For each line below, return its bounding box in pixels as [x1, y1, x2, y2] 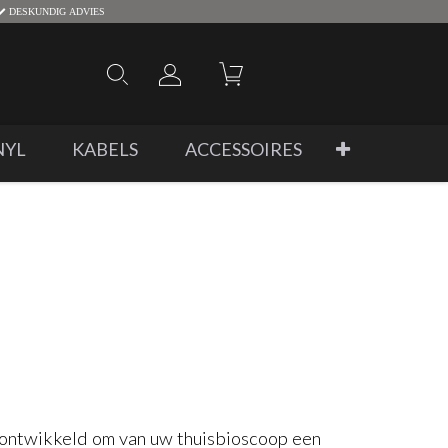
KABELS [72, 138, 139, 160]
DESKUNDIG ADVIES [5, 6, 105, 16]
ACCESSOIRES [184, 138, 302, 160]
